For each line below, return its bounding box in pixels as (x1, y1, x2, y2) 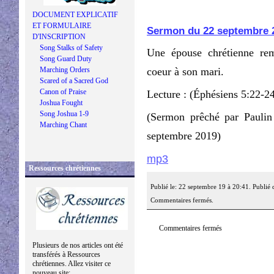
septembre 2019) (147, 130, 221, 142)
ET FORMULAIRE (32, 21, 91, 30)
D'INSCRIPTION (32, 32, 86, 41)
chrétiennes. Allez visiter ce (32, 259, 111, 268)
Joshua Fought (40, 98, 83, 107)
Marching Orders (40, 65, 90, 74)
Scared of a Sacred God (40, 76, 108, 85)
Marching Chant (40, 120, 87, 129)
